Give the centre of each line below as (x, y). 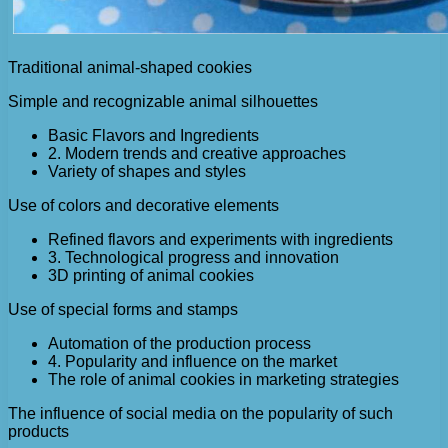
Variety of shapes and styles (147, 171)
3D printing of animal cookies (151, 275)
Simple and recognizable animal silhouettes (163, 101)
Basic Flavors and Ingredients (153, 135)
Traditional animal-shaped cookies (130, 67)
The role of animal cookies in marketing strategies (223, 379)
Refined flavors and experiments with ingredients (220, 239)
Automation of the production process (179, 343)
